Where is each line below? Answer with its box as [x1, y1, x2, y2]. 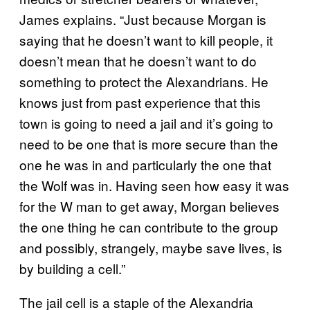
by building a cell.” [19, 259, 125, 278]
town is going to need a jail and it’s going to [19, 113, 273, 133]
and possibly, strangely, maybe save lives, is [19, 238, 282, 257]
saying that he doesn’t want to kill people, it [19, 30, 273, 50]
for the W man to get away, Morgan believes [19, 197, 280, 216]
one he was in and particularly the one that [19, 155, 271, 174]
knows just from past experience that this [19, 93, 261, 112]
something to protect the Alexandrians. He [19, 72, 268, 91]
